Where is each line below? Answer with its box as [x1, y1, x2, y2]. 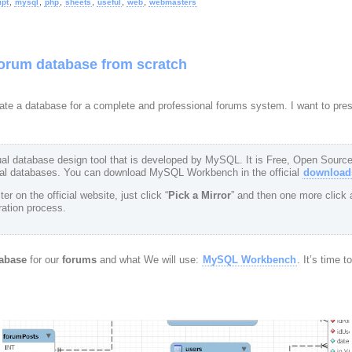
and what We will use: [96, 254, 202, 266]
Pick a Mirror [167, 189, 231, 201]
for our [26, 254, 62, 266]
